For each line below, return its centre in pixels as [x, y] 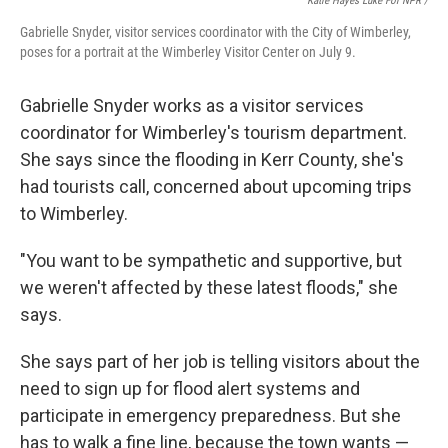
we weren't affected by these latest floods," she [209, 287]
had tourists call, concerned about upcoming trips [216, 186]
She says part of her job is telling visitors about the [220, 361]
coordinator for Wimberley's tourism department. [213, 132]
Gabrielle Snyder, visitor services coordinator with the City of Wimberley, [215, 32]
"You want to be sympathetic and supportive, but [211, 260]
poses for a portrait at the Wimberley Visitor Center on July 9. [188, 52]
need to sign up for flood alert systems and [190, 388]
